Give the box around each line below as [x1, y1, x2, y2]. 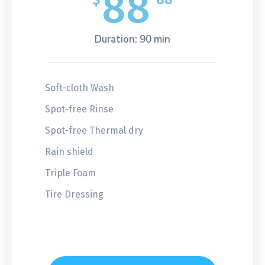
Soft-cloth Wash [45, 82, 114, 93]
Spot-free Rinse [45, 103, 114, 115]
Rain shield [45, 146, 93, 157]
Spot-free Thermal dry [45, 124, 143, 136]
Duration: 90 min [95, 32, 170, 46]
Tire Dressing [45, 188, 104, 200]
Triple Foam [45, 167, 96, 179]
